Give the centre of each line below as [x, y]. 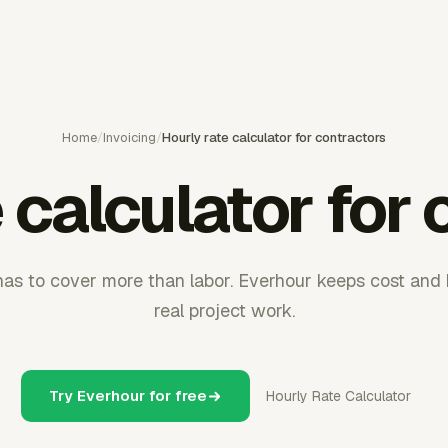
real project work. [224, 310]
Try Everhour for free [128, 395]
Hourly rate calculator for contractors [274, 137]
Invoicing [129, 137]
